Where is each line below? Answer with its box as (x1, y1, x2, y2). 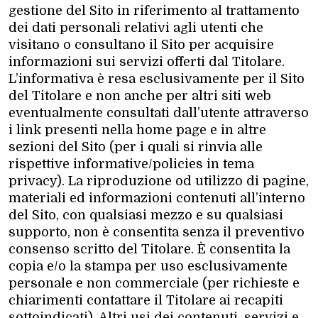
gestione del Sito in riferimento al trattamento (9, 3, 300, 18)
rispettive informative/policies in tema (9, 156, 254, 171)
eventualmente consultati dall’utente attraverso (9, 105, 309, 120)
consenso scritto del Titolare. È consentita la (9, 241, 290, 256)
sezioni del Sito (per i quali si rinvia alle (9, 139, 263, 154)
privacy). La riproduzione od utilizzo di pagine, (9, 173, 309, 188)
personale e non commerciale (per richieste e (9, 275, 300, 290)
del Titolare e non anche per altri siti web (9, 88, 271, 103)
